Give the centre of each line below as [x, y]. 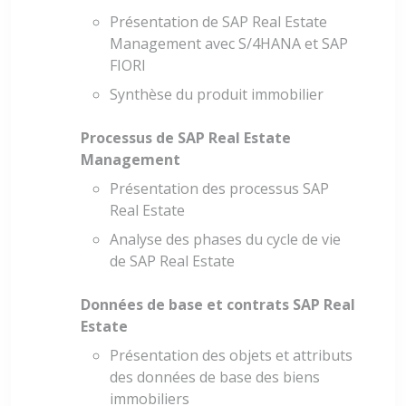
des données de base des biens [215, 377]
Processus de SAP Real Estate [186, 138]
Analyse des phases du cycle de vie [225, 240]
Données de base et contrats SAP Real [218, 305]
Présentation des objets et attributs [231, 356]
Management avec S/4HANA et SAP [229, 44]
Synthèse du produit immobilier [217, 95]
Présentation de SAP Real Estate [218, 22]
